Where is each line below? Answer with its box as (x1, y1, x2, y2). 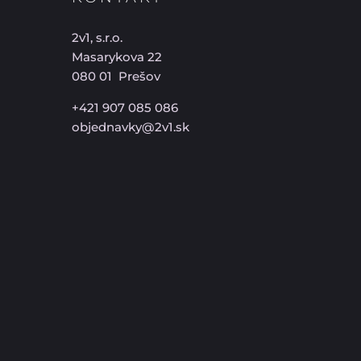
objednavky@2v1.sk (72, 118, 190, 135)
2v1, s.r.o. (72, 29, 123, 45)
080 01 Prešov (72, 68, 161, 84)
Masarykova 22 (72, 48, 163, 64)
